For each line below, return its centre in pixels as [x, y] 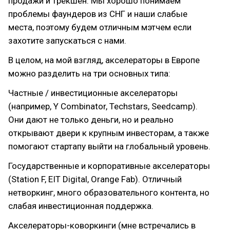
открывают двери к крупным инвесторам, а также [109, 133]
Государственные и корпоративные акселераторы [109, 166]
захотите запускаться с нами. [67, 40]
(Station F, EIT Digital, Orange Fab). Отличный [95, 179]
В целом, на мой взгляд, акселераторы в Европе [104, 60]
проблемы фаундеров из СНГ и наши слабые [98, 14]
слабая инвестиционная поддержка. [81, 206]
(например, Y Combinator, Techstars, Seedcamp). [103, 106]
